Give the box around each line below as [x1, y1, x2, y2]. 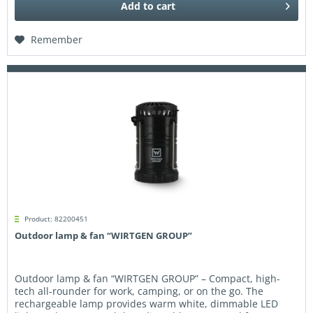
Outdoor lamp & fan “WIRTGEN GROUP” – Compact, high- [15, 272, 281, 286]
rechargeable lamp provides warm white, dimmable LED [15, 297, 279, 311]
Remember [31, 33, 83, 47]
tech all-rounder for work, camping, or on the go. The [15, 284, 264, 298]
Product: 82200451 [24, 214, 89, 224]
